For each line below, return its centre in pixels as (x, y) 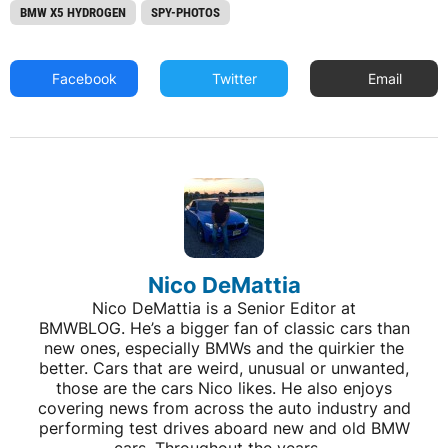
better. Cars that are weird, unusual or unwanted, (224, 368)
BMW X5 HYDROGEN (73, 12)
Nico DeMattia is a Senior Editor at (224, 308)
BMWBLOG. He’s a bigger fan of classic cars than (224, 328)
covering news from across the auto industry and (224, 408)
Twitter (233, 78)
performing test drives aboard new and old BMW (224, 428)
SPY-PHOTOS (185, 12)
